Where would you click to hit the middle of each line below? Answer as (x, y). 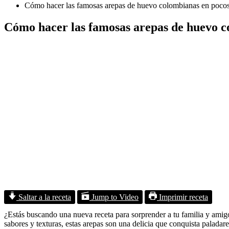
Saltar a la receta (44, 197)
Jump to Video (114, 197)
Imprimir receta (182, 197)
